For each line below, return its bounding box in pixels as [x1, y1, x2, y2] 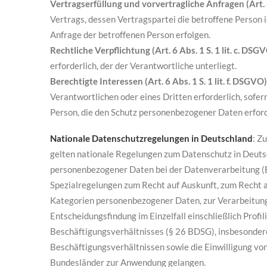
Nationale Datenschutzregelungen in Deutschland [50, 133, 253, 144]
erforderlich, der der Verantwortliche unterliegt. [50, 60, 237, 71]
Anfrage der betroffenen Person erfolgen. [50, 29, 210, 40]
